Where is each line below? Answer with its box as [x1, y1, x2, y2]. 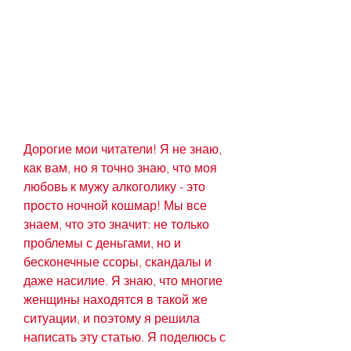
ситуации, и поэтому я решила [24, 310, 200, 327]
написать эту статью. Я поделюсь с [24, 329, 226, 346]
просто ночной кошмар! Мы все [24, 197, 207, 214]
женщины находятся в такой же [24, 291, 208, 308]
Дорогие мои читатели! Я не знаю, [24, 141, 222, 157]
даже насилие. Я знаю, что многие [24, 273, 223, 289]
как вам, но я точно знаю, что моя [24, 160, 217, 176]
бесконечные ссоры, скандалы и [24, 254, 212, 270]
